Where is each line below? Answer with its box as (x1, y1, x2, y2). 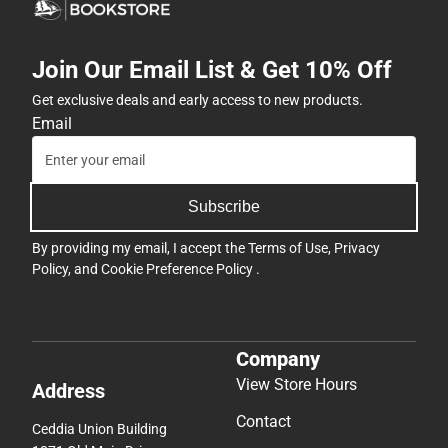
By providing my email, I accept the (32, 239, 248, 256)
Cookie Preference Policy (101, 260, 256, 277)
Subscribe (188, 197, 260, 215)
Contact (236, 412, 291, 432)
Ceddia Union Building (32, 421, 167, 438)
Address (32, 379, 105, 404)
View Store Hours (236, 375, 357, 395)
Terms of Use (248, 239, 328, 256)
